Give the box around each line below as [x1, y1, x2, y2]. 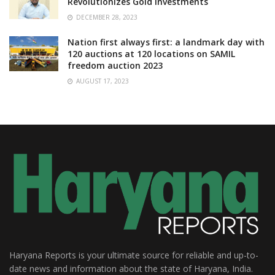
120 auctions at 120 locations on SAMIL [68, 48, 235, 60]
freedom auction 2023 [68, 60, 163, 71]
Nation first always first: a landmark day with [68, 36, 265, 48]
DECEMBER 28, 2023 [74, 13, 137, 21]
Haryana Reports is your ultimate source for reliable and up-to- [9, 249, 258, 261]
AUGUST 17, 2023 [74, 77, 129, 85]
